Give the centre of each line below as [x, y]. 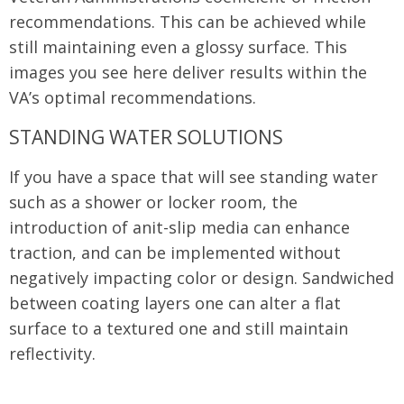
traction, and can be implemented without [175, 252]
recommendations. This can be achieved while [188, 21]
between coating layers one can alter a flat [175, 303]
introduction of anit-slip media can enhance [179, 227]
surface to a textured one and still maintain [179, 328]
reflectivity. [52, 353]
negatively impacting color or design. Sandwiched [202, 277]
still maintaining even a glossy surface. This [178, 46]
